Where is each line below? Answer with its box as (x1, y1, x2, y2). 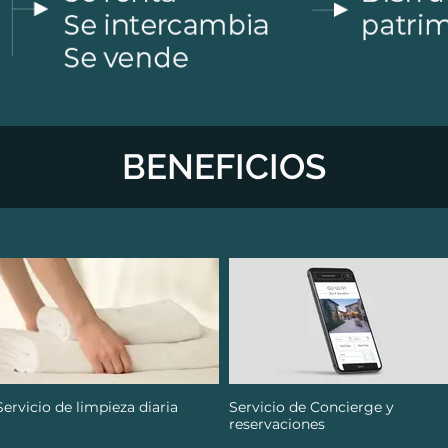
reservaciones (229, 415, 325, 434)
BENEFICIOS (122, 146, 326, 188)
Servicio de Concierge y (229, 398, 394, 417)
